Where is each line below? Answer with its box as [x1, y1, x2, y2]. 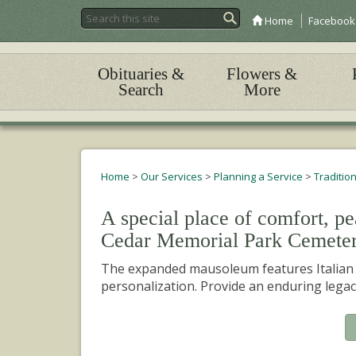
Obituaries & [98, 64, 185, 83]
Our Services [141, 169, 203, 184]
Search [118, 80, 164, 99]
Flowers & [226, 64, 298, 83]
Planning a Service [214, 169, 303, 184]
